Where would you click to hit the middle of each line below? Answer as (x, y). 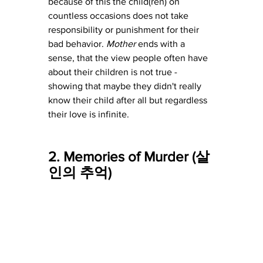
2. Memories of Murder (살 (129, 156)
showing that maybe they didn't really (126, 86)
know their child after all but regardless (129, 100)
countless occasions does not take (119, 15)
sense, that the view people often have (129, 58)
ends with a (163, 43)
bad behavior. (77, 43)
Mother (122, 43)
